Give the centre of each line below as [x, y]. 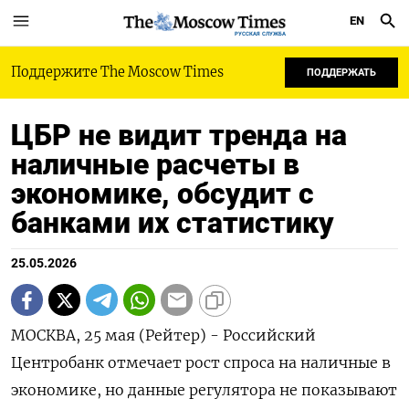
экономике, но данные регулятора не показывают [204, 390]
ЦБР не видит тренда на [179, 135]
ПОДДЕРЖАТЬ [341, 73]
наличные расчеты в [155, 164]
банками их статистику [173, 223]
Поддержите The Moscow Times [117, 72]
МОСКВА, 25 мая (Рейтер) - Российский [163, 335]
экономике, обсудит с [163, 194]
